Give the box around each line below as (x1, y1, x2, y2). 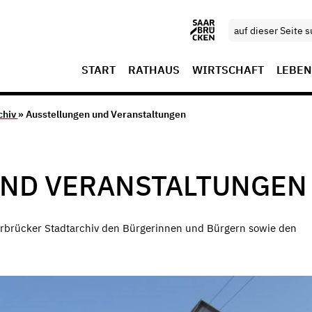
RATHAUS (128, 63, 180, 77)
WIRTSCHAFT (192, 63, 264, 77)
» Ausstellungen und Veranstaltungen (17, 108, 186, 121)
